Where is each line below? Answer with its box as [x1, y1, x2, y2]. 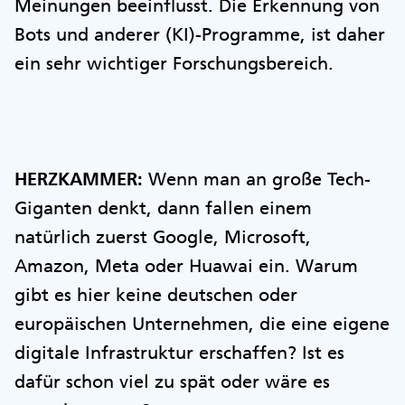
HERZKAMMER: [14, 167, 143, 190]
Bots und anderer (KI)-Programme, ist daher [14, 23, 385, 45]
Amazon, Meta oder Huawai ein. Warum [14, 254, 358, 277]
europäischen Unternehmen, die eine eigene [14, 312, 390, 334]
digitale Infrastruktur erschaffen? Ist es [14, 341, 344, 363]
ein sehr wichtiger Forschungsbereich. [14, 52, 334, 74]
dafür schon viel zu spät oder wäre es [14, 370, 330, 392]
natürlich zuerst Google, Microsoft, [14, 225, 311, 248]
